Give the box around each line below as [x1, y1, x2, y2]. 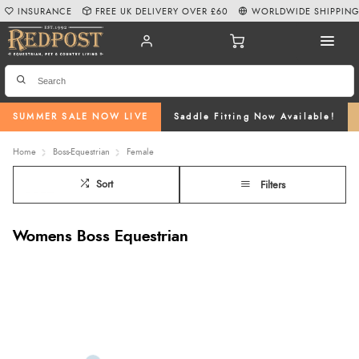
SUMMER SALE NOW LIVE [13, 112, 148, 122]
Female [127, 147, 154, 156]
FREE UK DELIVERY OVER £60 [95, 6, 229, 16]
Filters [260, 179, 285, 191]
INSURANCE [18, 6, 73, 16]
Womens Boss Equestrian [13, 228, 188, 244]
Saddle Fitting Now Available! [174, 112, 335, 122]
